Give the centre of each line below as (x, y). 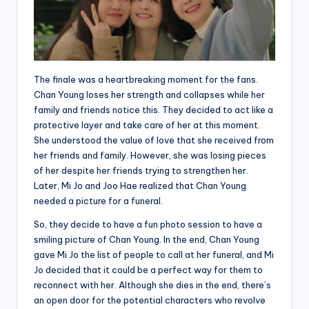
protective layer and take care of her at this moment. (147, 125)
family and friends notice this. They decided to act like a (153, 110)
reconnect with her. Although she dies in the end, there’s (152, 285)
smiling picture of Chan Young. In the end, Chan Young (147, 240)
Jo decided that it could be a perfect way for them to (148, 270)
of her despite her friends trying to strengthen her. (141, 171)
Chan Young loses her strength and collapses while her (149, 95)
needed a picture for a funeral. (98, 201)
